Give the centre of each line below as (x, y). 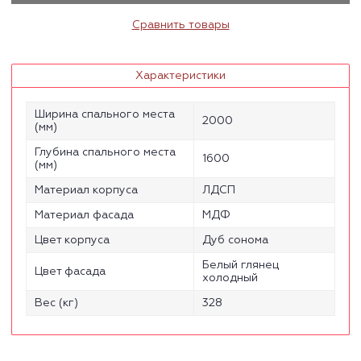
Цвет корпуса (72, 240)
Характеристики (180, 75)
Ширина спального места (105, 114)
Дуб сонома (235, 240)
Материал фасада (84, 215)
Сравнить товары (180, 25)
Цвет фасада (70, 271)
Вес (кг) (56, 303)
